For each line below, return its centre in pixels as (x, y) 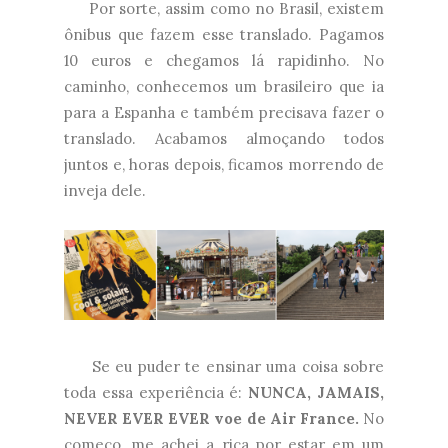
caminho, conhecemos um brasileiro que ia (224, 87)
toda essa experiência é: (156, 392)
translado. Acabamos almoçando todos (224, 139)
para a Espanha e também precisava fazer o (224, 113)
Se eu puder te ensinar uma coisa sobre (224, 366)
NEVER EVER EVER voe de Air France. (211, 418)
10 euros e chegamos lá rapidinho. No (224, 61)
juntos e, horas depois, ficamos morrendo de (224, 165)
